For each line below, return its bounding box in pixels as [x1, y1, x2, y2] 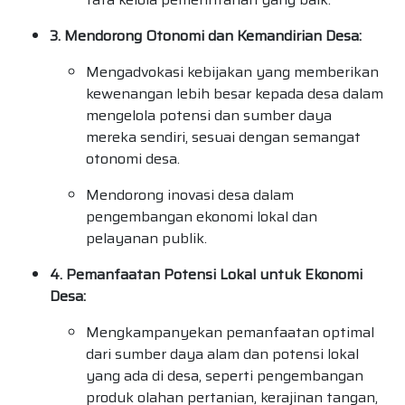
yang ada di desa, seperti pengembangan [86, 364, 363, 388]
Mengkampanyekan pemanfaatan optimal [86, 321, 374, 344]
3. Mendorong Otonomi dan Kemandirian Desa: [50, 24, 362, 48]
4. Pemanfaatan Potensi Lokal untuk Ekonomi [50, 263, 363, 287]
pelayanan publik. [86, 227, 207, 250]
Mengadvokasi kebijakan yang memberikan [86, 61, 379, 84]
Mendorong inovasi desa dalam [86, 184, 294, 207]
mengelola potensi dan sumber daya [86, 104, 332, 127]
